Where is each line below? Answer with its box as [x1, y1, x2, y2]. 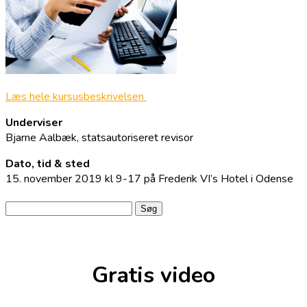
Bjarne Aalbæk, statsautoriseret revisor [5, 130, 193, 145]
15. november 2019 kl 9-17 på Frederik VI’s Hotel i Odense [5, 171, 293, 186]
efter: [5, 215, 30, 231]
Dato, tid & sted [5, 156, 90, 171]
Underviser [5, 114, 62, 130]
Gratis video [92, 260, 215, 290]
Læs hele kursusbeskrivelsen [5, 88, 147, 104]
